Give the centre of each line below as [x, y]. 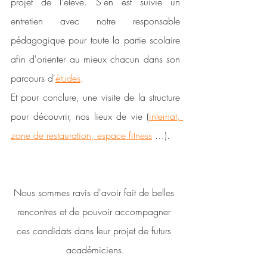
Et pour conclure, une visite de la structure [95, 97]
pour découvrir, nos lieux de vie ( [80, 117]
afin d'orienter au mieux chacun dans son [95, 59]
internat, [164, 117]
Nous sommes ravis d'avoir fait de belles [95, 193]
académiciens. [95, 250]
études [68, 78]
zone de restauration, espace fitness [81, 136]
